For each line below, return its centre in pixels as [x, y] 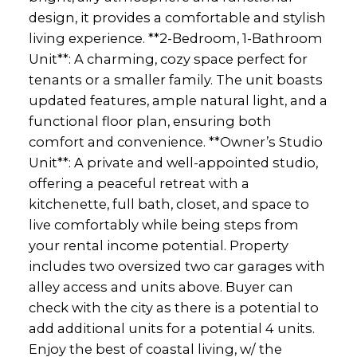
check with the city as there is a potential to [173, 308]
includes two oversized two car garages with [177, 267]
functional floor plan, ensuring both [150, 122]
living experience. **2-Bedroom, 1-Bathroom [175, 39]
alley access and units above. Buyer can [161, 287]
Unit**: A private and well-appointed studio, [173, 163]
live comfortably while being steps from [163, 225]
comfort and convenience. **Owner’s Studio [175, 142]
